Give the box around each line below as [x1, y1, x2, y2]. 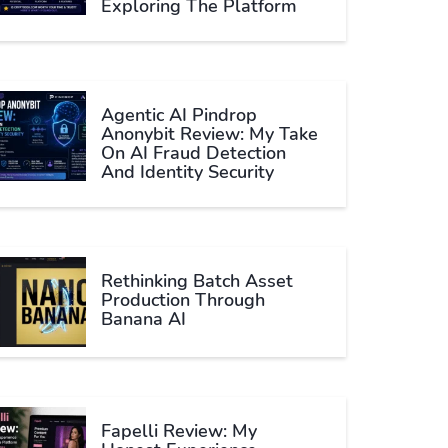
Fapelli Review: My [101, 419, 257, 443]
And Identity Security [101, 160, 274, 184]
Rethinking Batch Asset [101, 269, 293, 293]
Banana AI [101, 307, 186, 331]
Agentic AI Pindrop [101, 103, 257, 127]
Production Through [101, 288, 265, 312]
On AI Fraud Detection [101, 141, 286, 165]
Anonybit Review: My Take [101, 122, 318, 146]
